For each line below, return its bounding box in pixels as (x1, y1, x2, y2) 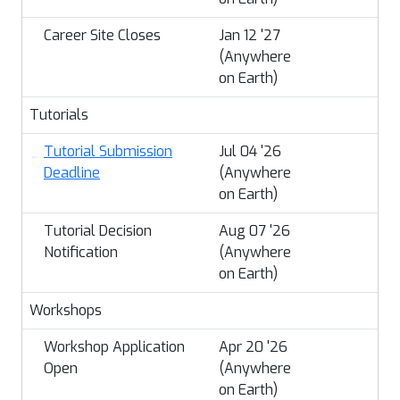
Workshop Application (44, 337, 185, 356)
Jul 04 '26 (219, 142, 281, 161)
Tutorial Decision (44, 221, 152, 240)
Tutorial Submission (44, 142, 172, 161)
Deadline (44, 163, 100, 182)
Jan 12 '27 (219, 26, 280, 45)
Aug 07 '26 (219, 221, 290, 240)
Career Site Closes (44, 26, 161, 45)
